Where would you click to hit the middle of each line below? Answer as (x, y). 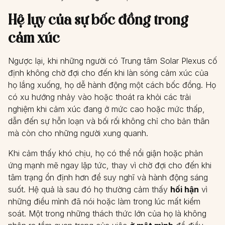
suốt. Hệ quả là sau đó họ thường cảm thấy (89, 189)
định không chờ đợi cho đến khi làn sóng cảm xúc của (108, 73)
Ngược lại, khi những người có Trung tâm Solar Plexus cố (113, 61)
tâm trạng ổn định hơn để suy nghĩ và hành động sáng (108, 177)
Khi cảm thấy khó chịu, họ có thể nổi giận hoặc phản (105, 153)
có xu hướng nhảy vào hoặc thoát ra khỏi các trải (99, 97)
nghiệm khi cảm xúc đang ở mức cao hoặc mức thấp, (106, 109)
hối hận (185, 189)
